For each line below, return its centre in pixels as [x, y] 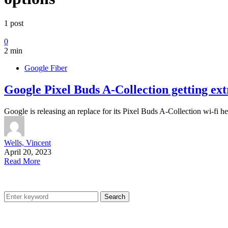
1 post [14, 23]
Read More [22, 161]
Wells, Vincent [27, 143]
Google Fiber [46, 68]
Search [115, 197]
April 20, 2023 [28, 152]
